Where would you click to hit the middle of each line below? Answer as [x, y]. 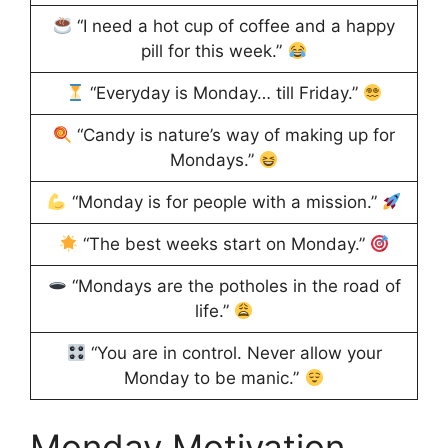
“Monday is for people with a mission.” [224, 202]
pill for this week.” [214, 51]
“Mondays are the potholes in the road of [233, 286]
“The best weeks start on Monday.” [224, 244]
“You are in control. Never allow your [233, 353]
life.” [214, 311]
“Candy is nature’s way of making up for [234, 135]
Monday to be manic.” [214, 378]
